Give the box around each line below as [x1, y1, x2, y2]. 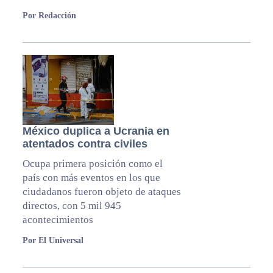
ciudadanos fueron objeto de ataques [22, 186, 181, 198]
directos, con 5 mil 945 [22, 200, 121, 212]
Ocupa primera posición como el [22, 158, 163, 170]
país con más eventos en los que [22, 172, 160, 184]
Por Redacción [22, 11, 76, 21]
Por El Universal [22, 236, 83, 246]
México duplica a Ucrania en [22, 125, 169, 138]
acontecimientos [22, 214, 93, 226]
